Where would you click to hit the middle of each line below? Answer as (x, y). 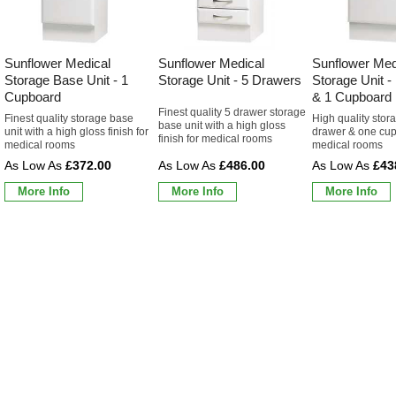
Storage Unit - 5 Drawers (230, 80)
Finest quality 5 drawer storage (232, 112)
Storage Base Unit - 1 (66, 80)
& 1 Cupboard (352, 96)
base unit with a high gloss (222, 125)
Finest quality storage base (69, 118)
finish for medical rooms (215, 138)
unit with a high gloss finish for (76, 131)
